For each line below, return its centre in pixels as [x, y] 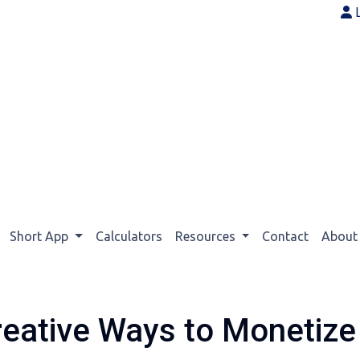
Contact [286, 236]
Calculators [129, 236]
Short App [40, 236]
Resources [207, 236]
